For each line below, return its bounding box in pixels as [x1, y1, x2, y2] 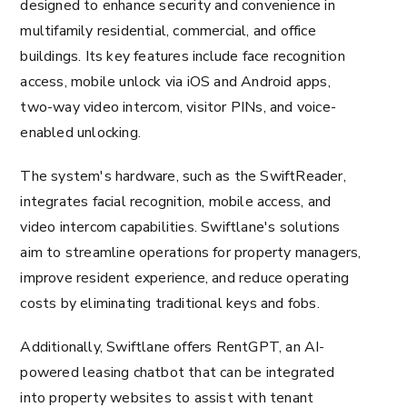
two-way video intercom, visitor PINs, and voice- [20, 97, 336, 117]
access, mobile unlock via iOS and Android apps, [20, 72, 331, 92]
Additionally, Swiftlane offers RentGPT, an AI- [20, 337, 325, 357]
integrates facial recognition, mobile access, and [20, 192, 332, 212]
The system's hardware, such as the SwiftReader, [20, 166, 346, 186]
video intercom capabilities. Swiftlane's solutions [20, 217, 341, 237]
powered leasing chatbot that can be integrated [20, 362, 335, 382]
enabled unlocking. [20, 123, 141, 143]
